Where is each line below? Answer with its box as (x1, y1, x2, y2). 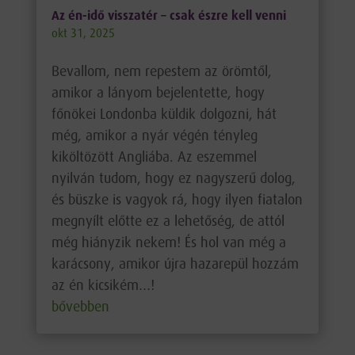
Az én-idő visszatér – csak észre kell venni (51, 10, 286, 24)
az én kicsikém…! (51, 278, 155, 295)
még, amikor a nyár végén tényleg (51, 128, 258, 145)
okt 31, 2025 (51, 28, 115, 41)
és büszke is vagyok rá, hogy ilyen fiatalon (51, 193, 303, 209)
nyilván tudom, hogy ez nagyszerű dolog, (51, 171, 296, 188)
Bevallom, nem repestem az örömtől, (51, 64, 272, 81)
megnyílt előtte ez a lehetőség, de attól (51, 214, 284, 231)
